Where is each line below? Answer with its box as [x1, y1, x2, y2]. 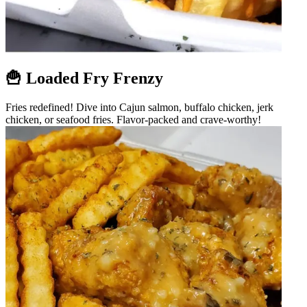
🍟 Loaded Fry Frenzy [5, 69, 163, 87]
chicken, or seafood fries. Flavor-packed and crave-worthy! [5, 113, 261, 125]
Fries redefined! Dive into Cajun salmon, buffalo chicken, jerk [5, 101, 273, 113]
